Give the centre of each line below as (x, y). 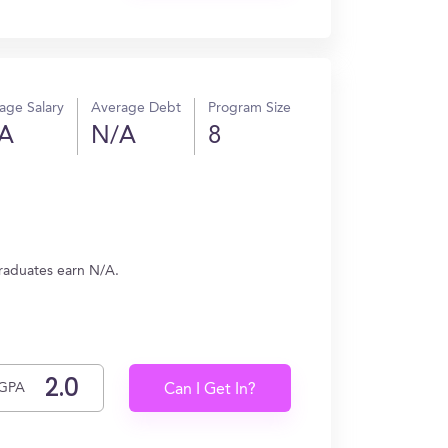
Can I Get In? (210, 390)
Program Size (249, 108)
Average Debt (136, 108)
